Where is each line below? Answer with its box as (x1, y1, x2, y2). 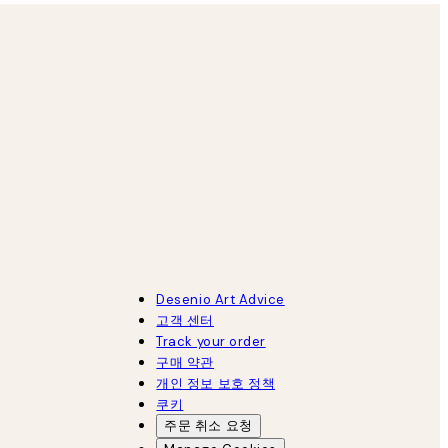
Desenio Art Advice (156, 290, 285, 308)
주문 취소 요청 (164, 416, 253, 434)
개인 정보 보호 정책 (156, 374, 276, 392)
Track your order (156, 332, 266, 350)
